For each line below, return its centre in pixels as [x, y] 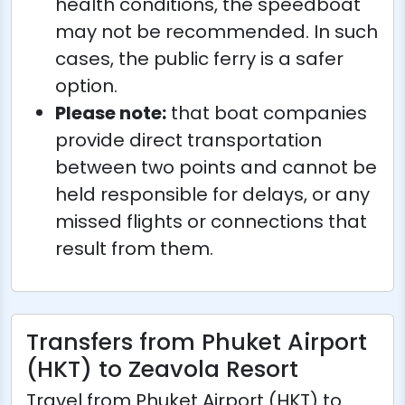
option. [86, 85]
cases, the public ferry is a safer [199, 58]
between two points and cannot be [216, 167]
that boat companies [267, 113]
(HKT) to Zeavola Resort [162, 369]
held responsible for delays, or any [212, 194]
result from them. [134, 248]
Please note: [111, 113]
